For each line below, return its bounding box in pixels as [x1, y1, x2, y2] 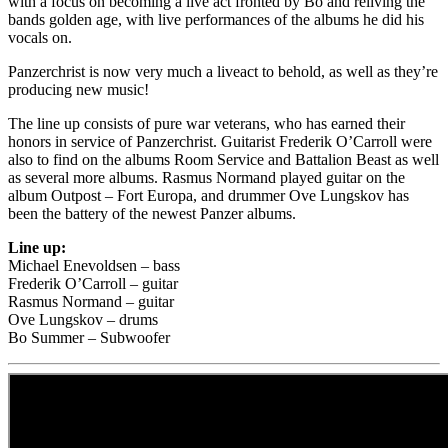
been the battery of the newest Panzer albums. [8, 204, 296, 222]
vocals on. [8, 28, 72, 46]
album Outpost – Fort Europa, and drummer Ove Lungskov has [8, 186, 409, 204]
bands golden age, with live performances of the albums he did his [8, 10, 424, 28]
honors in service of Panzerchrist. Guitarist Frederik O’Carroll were [8, 132, 432, 150]
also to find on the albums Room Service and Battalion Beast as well [8, 150, 439, 168]
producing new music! [8, 80, 149, 98]
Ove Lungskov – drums [8, 310, 158, 328]
